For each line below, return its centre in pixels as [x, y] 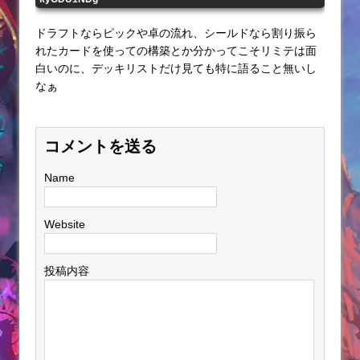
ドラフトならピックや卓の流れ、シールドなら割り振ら [176, 33]
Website [65, 224]
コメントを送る [100, 145]
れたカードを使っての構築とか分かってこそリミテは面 [176, 50]
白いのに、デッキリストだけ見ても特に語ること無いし [176, 68]
